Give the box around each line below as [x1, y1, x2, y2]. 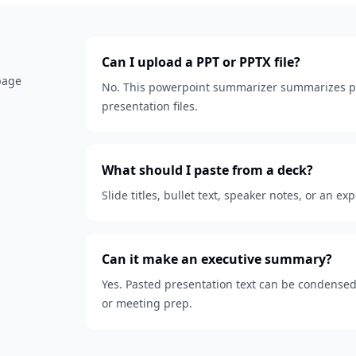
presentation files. [102, 99, 198, 114]
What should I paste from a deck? [102, 161, 313, 179]
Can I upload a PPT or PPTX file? [102, 53, 300, 71]
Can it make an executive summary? [102, 250, 332, 268]
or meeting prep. [102, 296, 192, 311]
